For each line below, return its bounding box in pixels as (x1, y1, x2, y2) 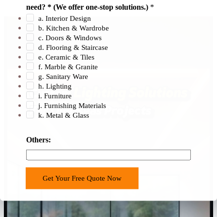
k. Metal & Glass (38, 111, 90, 119)
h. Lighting (38, 82, 72, 90)
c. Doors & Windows (38, 33, 102, 41)
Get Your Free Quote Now (42, 174, 122, 182)
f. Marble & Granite (38, 62, 98, 70)
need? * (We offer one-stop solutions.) (26, 2, 150, 11)
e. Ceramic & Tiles (38, 53, 95, 61)
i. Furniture (38, 92, 72, 99)
